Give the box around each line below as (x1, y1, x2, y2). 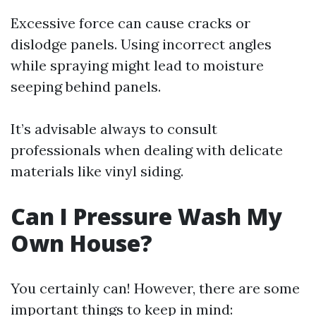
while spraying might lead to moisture (11, 56, 264, 74)
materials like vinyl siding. (11, 162, 183, 180)
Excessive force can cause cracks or (11, 14, 250, 32)
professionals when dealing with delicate (11, 141, 283, 159)
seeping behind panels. (11, 78, 161, 95)
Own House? (11, 228, 152, 258)
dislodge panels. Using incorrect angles (11, 35, 272, 53)
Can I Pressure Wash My (11, 201, 282, 231)
